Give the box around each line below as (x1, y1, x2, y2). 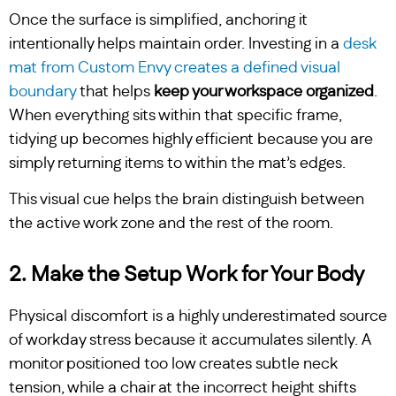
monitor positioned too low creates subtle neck (9, 356, 338, 373)
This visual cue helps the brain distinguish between (9, 192, 364, 209)
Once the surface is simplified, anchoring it (9, 11, 308, 28)
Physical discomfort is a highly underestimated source (9, 308, 387, 325)
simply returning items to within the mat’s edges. (9, 155, 346, 171)
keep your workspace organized (154, 83, 374, 100)
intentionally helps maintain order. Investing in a (9, 35, 343, 52)
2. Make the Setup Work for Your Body (9, 264, 364, 286)
